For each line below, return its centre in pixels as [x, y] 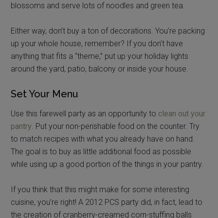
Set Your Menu [45, 94]
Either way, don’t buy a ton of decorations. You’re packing [108, 31]
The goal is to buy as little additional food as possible [101, 151]
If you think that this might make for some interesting [100, 189]
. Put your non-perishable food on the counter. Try [116, 126]
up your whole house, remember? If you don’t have [97, 43]
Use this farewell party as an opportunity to [85, 113]
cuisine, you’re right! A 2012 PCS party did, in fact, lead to [107, 202]
